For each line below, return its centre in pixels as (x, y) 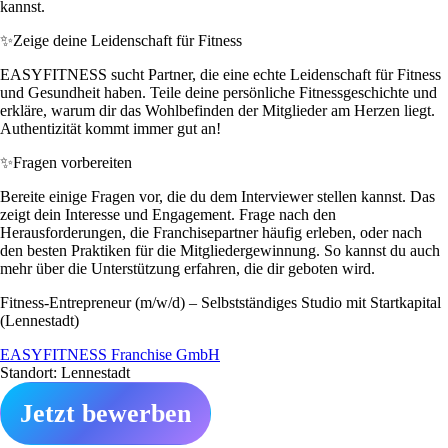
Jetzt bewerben (105, 413)
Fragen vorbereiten (72, 162)
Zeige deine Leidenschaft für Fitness (127, 40)
